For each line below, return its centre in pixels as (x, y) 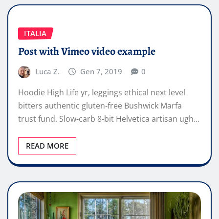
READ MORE (47, 146)
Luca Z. (47, 71)
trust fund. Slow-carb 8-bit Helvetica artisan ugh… (109, 119)
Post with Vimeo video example (87, 51)
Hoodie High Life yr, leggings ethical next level (102, 93)
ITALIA (35, 33)
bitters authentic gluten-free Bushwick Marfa (100, 106)
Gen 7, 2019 (101, 71)
